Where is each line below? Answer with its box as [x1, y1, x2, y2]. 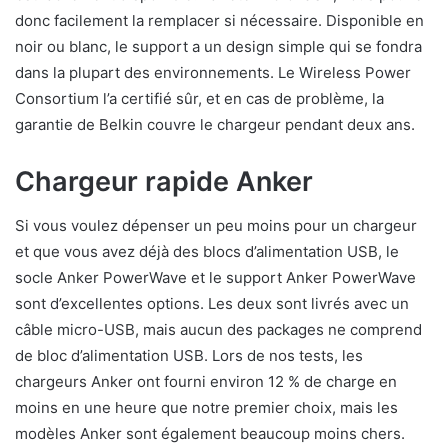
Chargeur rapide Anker [15, 164, 313, 198]
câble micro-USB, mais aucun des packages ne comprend [15, 320, 422, 340]
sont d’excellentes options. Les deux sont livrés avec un [15, 294, 409, 314]
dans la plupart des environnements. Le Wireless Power [15, 62, 411, 82]
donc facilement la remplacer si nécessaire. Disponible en [15, 10, 424, 30]
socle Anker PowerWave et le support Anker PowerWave [15, 268, 416, 288]
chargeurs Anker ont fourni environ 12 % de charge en [15, 372, 397, 392]
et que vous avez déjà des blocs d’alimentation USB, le [15, 242, 399, 262]
